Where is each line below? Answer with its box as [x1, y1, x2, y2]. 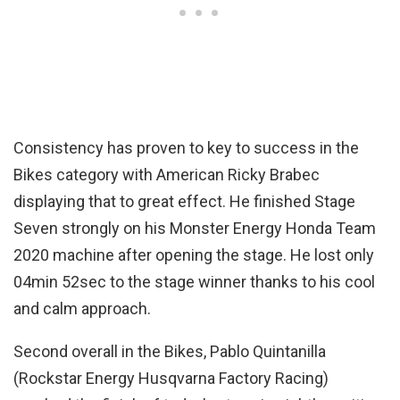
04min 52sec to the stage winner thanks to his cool [13, 272, 375, 292]
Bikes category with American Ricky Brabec [13, 165, 320, 185]
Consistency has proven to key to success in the [13, 138, 359, 158]
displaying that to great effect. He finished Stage [13, 192, 355, 212]
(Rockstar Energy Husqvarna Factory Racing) [13, 369, 329, 388]
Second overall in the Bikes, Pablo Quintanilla [13, 342, 326, 362]
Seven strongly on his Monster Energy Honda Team [13, 219, 376, 238]
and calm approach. [13, 299, 151, 319]
